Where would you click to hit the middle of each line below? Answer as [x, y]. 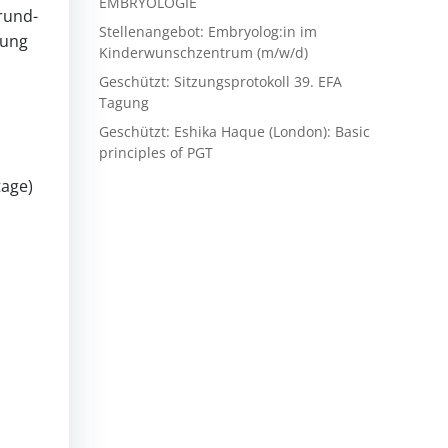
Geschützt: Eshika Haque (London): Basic [234, 131]
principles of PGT [156, 152]
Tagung [124, 102]
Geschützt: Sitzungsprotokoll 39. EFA [220, 81]
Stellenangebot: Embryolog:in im [208, 31]
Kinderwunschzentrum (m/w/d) [203, 52]
